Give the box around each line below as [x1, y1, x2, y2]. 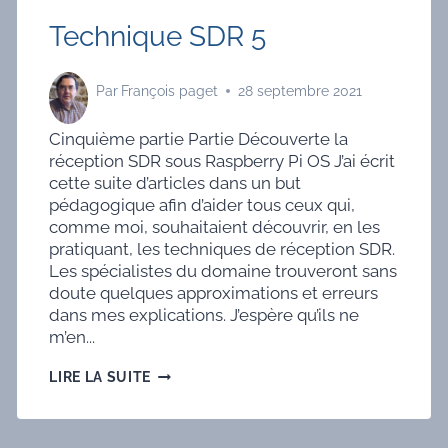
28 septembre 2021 [238, 83, 363, 100]
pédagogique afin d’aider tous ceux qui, [49, 194, 356, 215]
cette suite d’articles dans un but [49, 172, 302, 193]
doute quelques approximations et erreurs [49, 282, 379, 303]
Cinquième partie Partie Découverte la [49, 128, 349, 149]
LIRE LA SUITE [49, 368, 152, 385]
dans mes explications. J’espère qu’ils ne [49, 304, 360, 325]
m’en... [49, 326, 96, 347]
